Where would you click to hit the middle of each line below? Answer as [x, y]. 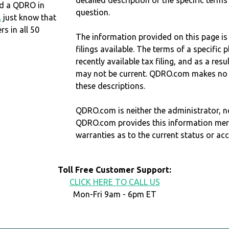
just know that [29, 17]
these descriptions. [111, 86]
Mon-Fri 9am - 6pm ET [114, 194]
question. [93, 13]
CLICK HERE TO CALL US [114, 182]
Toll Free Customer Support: [114, 170]
